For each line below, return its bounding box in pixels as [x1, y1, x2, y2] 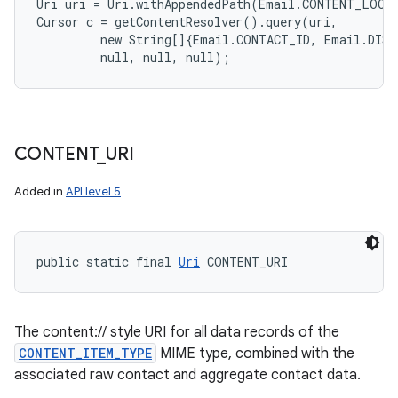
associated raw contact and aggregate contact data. [14, 366, 361, 384]
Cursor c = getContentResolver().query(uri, [36, 13, 338, 30]
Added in [14, 184, 66, 199]
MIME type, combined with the [156, 345, 354, 362]
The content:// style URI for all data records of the [14, 323, 339, 341]
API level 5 [66, 184, 121, 199]
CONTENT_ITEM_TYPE [19, 345, 152, 362]
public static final [36, 253, 179, 270]
